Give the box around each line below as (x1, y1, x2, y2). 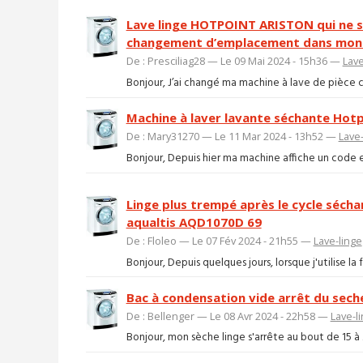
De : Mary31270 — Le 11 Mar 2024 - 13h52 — (126, 129, 339, 144)
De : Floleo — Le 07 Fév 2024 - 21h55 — (126, 233, 314, 248)
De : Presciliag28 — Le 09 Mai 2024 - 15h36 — (126, 53, 343, 69)
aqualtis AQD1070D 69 (126, 214, 262, 230)
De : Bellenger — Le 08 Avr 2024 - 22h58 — (126, 308, 331, 323)
